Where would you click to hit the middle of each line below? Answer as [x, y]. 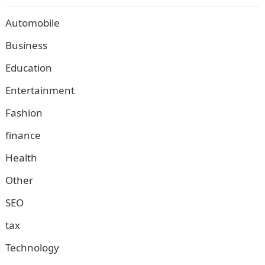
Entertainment [40, 90]
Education [28, 68]
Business [26, 45]
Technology [32, 248]
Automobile [32, 23]
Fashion [24, 113]
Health [21, 158]
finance [23, 135]
